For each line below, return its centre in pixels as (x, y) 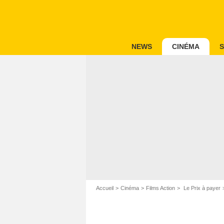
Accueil (105, 188)
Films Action (160, 188)
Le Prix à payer (201, 188)
